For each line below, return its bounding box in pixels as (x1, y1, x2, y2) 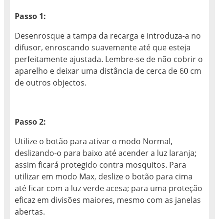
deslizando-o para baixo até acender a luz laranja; (15, 147, 197, 158)
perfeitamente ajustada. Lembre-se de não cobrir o (15, 53, 203, 65)
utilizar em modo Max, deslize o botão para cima (15, 171, 193, 182)
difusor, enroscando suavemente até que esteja (15, 42, 191, 53)
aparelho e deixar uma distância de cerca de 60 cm (15, 65, 201, 76)
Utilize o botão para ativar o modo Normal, (15, 135, 173, 147)
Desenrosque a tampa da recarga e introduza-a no (15, 30, 201, 41)
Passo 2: (15, 116, 46, 127)
